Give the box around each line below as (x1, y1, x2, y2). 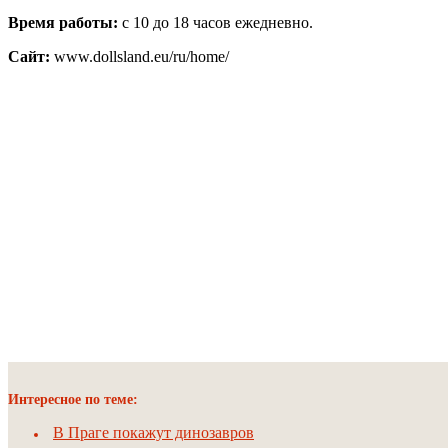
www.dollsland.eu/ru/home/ (50, 48, 229, 66)
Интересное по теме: (8, 391, 138, 408)
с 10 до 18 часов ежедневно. (118, 14, 313, 32)
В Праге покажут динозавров (53, 424, 254, 442)
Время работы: (8, 14, 118, 32)
